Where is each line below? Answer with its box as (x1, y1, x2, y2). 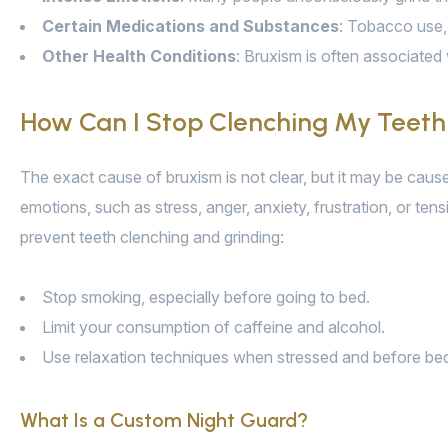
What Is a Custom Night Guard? (20, 408, 308, 433)
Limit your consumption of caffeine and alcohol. (42, 317, 385, 338)
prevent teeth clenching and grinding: (20, 227, 284, 248)
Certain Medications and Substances (42, 16, 339, 37)
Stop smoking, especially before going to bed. (42, 287, 370, 308)
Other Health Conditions (42, 46, 236, 67)
